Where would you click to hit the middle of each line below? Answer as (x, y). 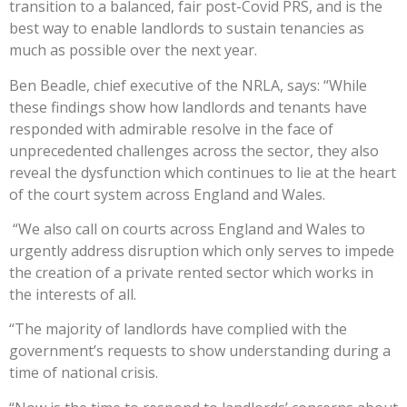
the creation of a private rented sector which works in (191, 273)
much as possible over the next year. (133, 50)
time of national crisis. (84, 373)
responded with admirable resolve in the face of (171, 129)
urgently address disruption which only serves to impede (202, 251)
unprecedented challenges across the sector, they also (194, 150)
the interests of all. (73, 295)
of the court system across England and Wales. (167, 194)
